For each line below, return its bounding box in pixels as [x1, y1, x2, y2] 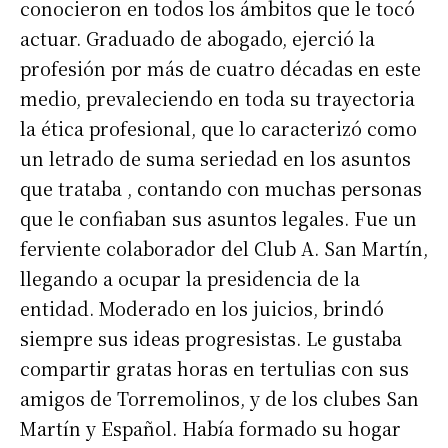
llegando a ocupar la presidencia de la [20, 265, 360, 292]
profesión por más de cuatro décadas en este [20, 55, 421, 82]
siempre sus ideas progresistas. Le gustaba [20, 325, 402, 352]
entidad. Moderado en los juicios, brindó [20, 295, 384, 322]
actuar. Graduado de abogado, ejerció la [20, 25, 375, 52]
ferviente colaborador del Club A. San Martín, [20, 235, 428, 262]
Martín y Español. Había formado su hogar [20, 415, 401, 442]
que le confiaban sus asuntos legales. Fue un [20, 205, 417, 232]
